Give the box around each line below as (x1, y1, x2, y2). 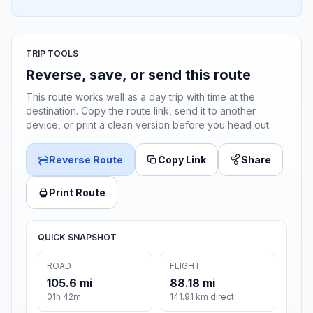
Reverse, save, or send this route (26, 66, 251, 84)
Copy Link (158, 154, 206, 166)
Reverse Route (49, 154, 123, 166)
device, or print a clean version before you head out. (26, 119, 271, 131)
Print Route (49, 187, 105, 199)
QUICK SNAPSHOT (38, 232, 117, 243)
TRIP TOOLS (26, 48, 78, 59)
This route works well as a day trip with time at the (26, 91, 255, 103)
